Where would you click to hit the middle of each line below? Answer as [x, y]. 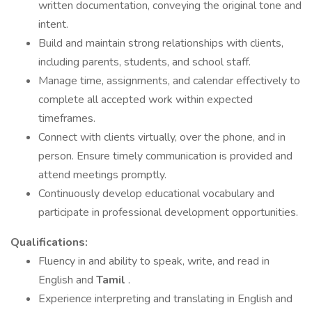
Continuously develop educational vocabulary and [156, 194]
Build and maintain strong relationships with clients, [161, 43]
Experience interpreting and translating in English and [165, 299]
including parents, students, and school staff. [145, 62]
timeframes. [67, 118]
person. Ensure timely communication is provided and [165, 156]
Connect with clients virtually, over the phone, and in [162, 137]
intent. [53, 24]
